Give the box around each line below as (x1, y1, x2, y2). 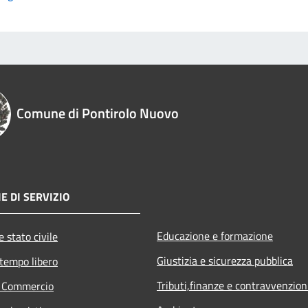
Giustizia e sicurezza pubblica (157, 252, 293, 269)
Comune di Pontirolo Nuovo (16, 102, 179, 124)
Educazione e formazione (157, 227, 273, 244)
